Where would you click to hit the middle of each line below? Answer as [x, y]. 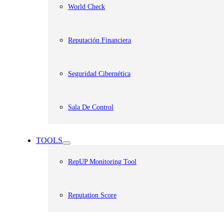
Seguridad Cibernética [99, 74]
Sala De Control [91, 107]
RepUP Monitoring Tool [102, 162]
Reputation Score [92, 195]
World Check [86, 7]
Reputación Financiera [99, 40]
